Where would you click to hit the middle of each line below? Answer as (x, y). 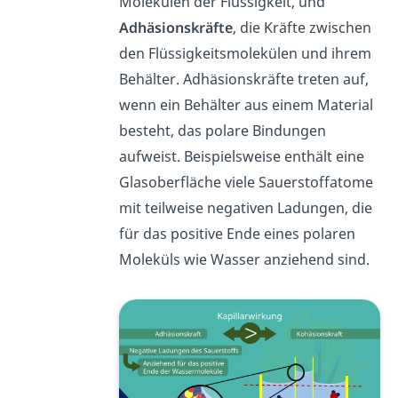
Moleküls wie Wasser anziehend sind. (245, 260)
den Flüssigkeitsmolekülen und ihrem (246, 54)
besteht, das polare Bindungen (223, 131)
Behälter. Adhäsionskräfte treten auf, (244, 80)
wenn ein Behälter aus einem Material (247, 105)
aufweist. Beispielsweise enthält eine (242, 157)
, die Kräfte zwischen (302, 28)
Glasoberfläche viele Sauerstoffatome (247, 183)
